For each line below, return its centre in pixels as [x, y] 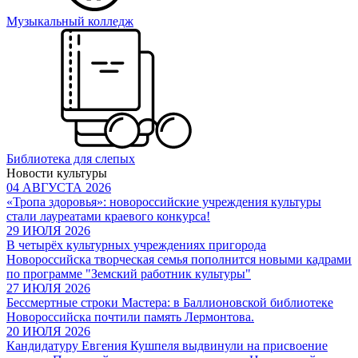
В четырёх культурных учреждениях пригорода [136, 245]
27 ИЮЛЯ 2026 [48, 288]
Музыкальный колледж [70, 21]
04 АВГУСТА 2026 [59, 187]
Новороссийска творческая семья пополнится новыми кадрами [179, 259]
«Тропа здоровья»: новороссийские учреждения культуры [164, 201]
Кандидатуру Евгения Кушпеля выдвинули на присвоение [167, 345]
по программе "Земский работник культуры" [129, 273]
